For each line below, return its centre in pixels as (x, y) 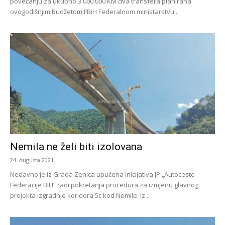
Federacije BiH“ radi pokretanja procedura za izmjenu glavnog (104, 185)
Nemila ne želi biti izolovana (76, 147)
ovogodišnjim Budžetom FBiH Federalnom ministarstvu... (94, 11)
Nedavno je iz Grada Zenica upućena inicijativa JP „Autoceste (102, 175)
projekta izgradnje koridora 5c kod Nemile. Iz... (80, 196)
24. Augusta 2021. (33, 160)
